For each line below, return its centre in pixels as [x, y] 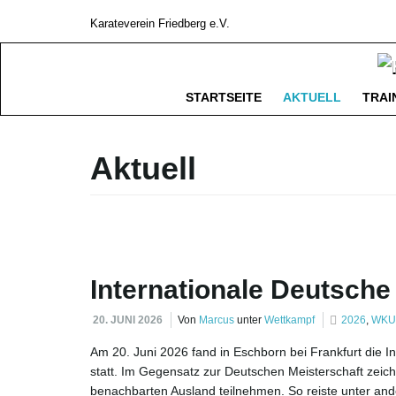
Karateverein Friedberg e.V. [160, 24]
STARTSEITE [224, 98]
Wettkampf [289, 320]
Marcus [217, 320]
